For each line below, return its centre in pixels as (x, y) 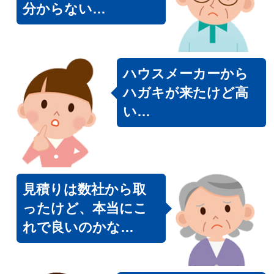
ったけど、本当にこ (85, 209)
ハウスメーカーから (185, 74)
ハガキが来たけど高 (185, 93)
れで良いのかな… (78, 228)
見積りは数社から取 (84, 190)
